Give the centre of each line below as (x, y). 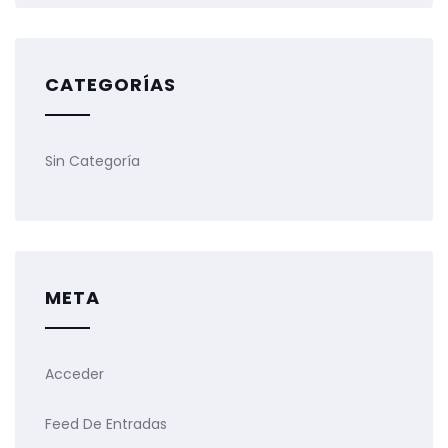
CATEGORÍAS (110, 85)
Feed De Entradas (106, 424)
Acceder (74, 374)
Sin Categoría (92, 161)
